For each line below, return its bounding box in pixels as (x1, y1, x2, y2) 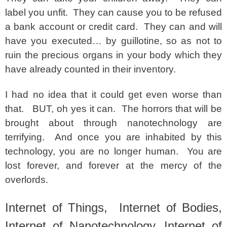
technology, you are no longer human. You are (5, 146, 222, 157)
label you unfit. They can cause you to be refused (5, 7, 222, 18)
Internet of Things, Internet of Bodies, (5, 200, 222, 214)
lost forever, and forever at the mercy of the (5, 160, 222, 171)
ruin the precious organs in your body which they (5, 49, 222, 60)
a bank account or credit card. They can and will (5, 21, 222, 32)
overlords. (5, 174, 51, 185)
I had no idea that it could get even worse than (5, 89, 222, 100)
